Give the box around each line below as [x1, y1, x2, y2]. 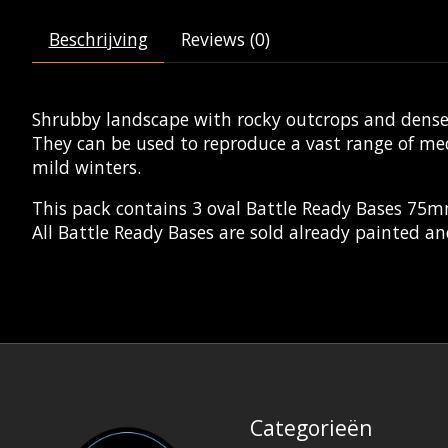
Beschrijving [48, 27, 148, 52]
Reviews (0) [180, 27, 270, 52]
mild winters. [32, 155, 141, 180]
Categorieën [249, 413, 373, 443]
